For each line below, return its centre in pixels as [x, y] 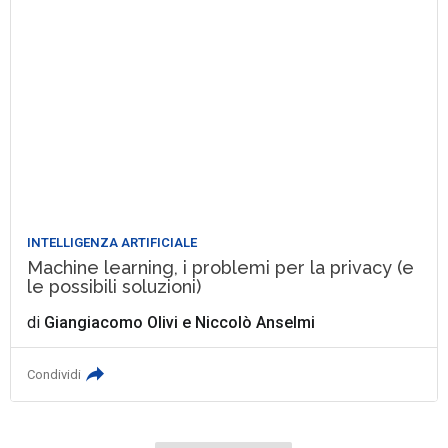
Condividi [54, 375]
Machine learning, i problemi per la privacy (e [221, 268]
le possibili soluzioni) [114, 287]
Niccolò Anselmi [255, 323]
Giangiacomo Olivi [111, 323]
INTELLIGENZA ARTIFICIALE [112, 243]
